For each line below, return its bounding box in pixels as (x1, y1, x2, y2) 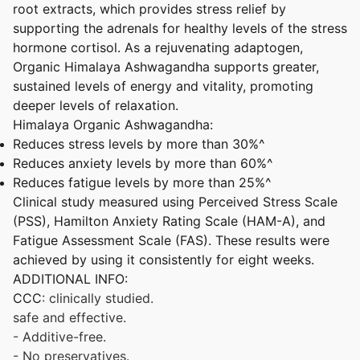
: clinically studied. (42, 290, 153, 306)
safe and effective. (13, 309, 126, 325)
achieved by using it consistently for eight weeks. (13, 252, 314, 268)
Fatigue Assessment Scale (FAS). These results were (13, 232, 329, 248)
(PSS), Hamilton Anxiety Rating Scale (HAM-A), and (13, 213, 325, 229)
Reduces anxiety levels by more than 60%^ (13, 155, 273, 171)
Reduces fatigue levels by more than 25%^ (13, 174, 272, 190)
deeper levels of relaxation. (13, 97, 178, 113)
